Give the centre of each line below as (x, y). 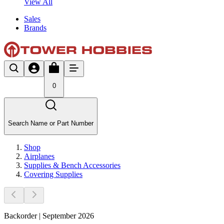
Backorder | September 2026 (49, 215)
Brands (35, 27)
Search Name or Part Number (51, 123)
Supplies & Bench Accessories (72, 165)
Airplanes (39, 156)
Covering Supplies (53, 174)
